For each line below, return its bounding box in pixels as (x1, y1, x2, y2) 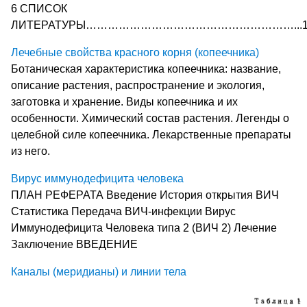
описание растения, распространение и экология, (11, 79, 265, 92)
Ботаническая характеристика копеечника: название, (11, 63, 281, 75)
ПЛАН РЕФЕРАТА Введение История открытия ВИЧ (11, 189, 279, 201)
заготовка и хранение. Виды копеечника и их (11, 96, 238, 108)
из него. (11, 145, 50, 158)
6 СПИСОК (11, 3, 67, 15)
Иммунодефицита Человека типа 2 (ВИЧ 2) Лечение (11, 222, 277, 234)
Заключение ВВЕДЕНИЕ (11, 238, 138, 251)
